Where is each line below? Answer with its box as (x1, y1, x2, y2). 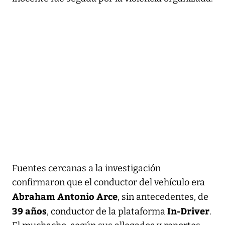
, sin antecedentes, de (118, 191, 208, 202)
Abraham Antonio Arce (12, 189, 118, 202)
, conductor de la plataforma (47, 205, 167, 217)
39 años (12, 204, 47, 217)
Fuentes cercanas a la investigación (12, 162, 161, 174)
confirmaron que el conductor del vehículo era (12, 176, 205, 188)
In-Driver (167, 204, 209, 217)
